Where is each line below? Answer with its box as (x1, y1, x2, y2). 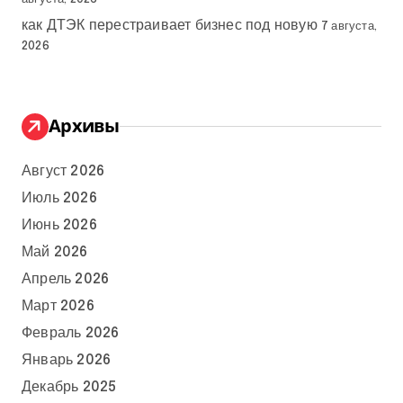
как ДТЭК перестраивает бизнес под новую (22, 17, 318, 33)
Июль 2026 (22, 190, 97, 206)
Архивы (49, 112, 120, 138)
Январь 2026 (22, 352, 112, 368)
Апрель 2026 (22, 271, 110, 287)
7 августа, (321, 20, 378, 32)
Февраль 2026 (22, 325, 120, 341)
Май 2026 (22, 244, 88, 260)
